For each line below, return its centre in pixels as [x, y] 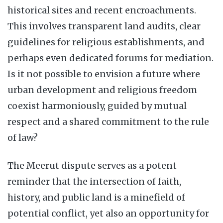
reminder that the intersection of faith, [94, 181]
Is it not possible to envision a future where [104, 74]
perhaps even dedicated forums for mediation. [111, 58]
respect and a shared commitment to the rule [108, 122]
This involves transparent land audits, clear [104, 26]
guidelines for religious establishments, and [106, 42]
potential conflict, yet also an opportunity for [108, 213]
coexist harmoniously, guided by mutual [97, 106]
